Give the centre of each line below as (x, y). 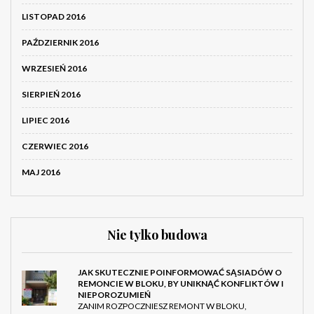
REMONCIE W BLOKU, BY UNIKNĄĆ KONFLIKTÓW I (181, 284)
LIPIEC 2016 (46, 121)
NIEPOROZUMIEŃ (114, 295)
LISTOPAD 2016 (54, 17)
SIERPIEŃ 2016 (51, 95)
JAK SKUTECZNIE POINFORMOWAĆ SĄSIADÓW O (180, 273)
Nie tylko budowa (157, 235)
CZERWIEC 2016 (55, 146)
